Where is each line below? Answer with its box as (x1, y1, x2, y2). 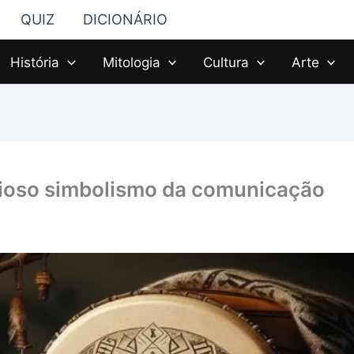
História (10, 54, 60, 70)
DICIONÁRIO (83, 11, 168, 28)
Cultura (202, 54, 249, 70)
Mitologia (102, 54, 160, 70)
